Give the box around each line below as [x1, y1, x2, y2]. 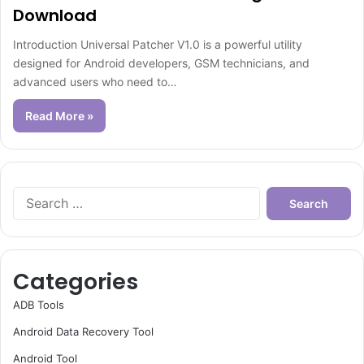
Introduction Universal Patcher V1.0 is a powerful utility [13, 37, 302, 51]
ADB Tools [13, 298, 64, 311]
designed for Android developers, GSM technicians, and [13, 56, 310, 70]
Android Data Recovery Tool [13, 325, 154, 338]
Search [258, 188, 294, 201]
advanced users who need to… [13, 75, 177, 89]
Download [13, 4, 97, 27]
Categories [13, 266, 138, 297]
